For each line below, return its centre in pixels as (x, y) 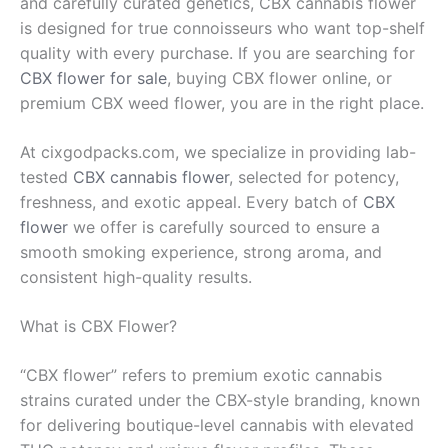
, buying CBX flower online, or (279, 77)
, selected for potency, (314, 176)
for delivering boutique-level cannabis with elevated (217, 424)
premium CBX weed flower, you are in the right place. (222, 102)
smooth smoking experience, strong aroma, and (201, 251)
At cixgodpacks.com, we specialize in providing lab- (218, 151)
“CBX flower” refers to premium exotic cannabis (201, 374)
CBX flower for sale (93, 77)
